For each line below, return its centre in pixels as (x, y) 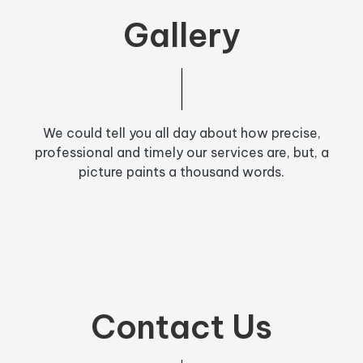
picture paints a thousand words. (181, 171)
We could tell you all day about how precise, (181, 132)
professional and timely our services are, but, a (181, 152)
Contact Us (181, 327)
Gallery (181, 35)
